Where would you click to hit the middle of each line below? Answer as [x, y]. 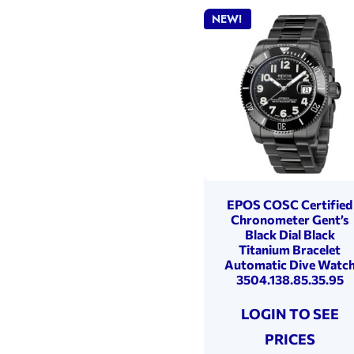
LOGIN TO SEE [290, 313]
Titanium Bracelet [290, 249]
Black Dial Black [290, 234]
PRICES [290, 339]
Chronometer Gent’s [290, 219]
